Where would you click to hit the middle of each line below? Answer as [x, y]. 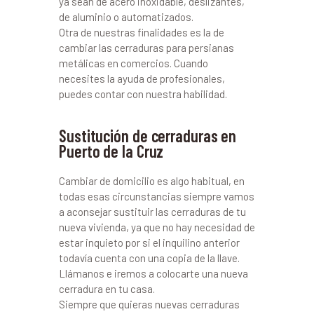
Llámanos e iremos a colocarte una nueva [153, 273]
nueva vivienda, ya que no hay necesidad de [157, 227]
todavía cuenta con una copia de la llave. [149, 258]
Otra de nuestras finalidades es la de [142, 32]
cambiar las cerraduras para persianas [146, 48]
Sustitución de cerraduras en [148, 136]
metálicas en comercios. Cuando [134, 63]
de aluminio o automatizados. [126, 17]
